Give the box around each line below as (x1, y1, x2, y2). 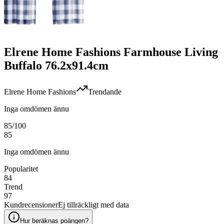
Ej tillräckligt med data (58, 200, 129, 209)
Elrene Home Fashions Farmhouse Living (4, 45, 218, 59)
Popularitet (4, 164, 38, 173)
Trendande (88, 87, 121, 96)
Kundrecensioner (4, 200, 58, 209)
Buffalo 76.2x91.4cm (4, 59, 108, 72)
